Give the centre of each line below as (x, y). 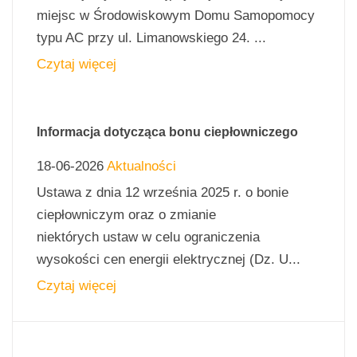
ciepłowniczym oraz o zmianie (126, 214)
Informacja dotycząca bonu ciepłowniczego (167, 131)
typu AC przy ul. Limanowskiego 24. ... (151, 37)
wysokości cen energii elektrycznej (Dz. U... (169, 259)
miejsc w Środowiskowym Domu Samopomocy (176, 15)
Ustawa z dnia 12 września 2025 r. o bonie (163, 192)
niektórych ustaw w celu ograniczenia (148, 237)
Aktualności (141, 166)
